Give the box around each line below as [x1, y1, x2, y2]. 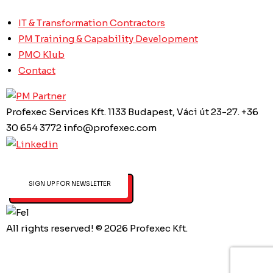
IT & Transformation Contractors [18, 16, 165, 29]
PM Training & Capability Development [18, 32, 198, 44]
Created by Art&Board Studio [6, 253, 147, 266]
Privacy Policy [6, 238, 73, 250]
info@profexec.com [63, 121, 157, 133]
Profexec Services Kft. [6, 105, 106, 118]
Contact [18, 64, 55, 76]
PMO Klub [18, 48, 65, 60]
